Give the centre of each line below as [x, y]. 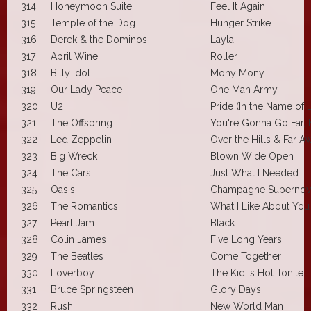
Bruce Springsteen [92, 289]
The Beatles [77, 256]
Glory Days [236, 289]
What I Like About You [260, 206]
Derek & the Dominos [99, 39]
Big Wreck [74, 156]
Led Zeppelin [81, 139]
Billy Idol [70, 73]
